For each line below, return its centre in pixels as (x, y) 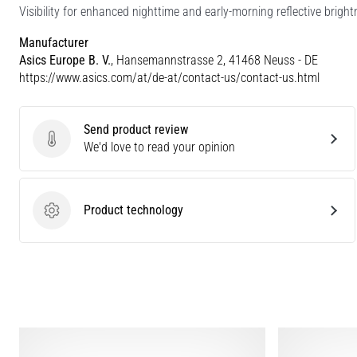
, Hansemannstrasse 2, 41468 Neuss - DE (214, 60)
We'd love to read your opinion (159, 147)
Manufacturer (54, 42)
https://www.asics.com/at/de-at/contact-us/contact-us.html (169, 77)
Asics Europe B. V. (65, 60)
